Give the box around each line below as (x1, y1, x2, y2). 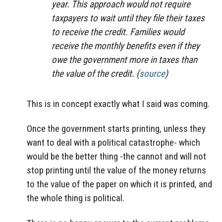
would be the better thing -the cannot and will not (27, 151, 206, 163)
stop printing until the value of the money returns (27, 165, 206, 176)
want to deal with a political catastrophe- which (27, 137, 200, 149)
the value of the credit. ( (52, 67, 139, 79)
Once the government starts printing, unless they (27, 123, 206, 135)
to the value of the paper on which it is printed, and (27, 178, 212, 190)
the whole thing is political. (27, 192, 124, 204)
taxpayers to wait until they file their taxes (52, 12, 205, 24)
